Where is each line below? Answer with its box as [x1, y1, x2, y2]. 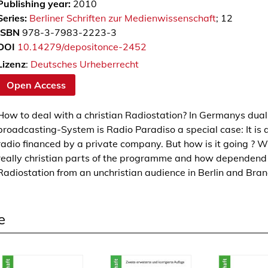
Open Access [6, 78, 66, 91]
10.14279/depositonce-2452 [17, 41, 147, 53]
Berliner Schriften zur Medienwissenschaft [29, 12, 216, 24]
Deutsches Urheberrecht [30, 58, 139, 70]
